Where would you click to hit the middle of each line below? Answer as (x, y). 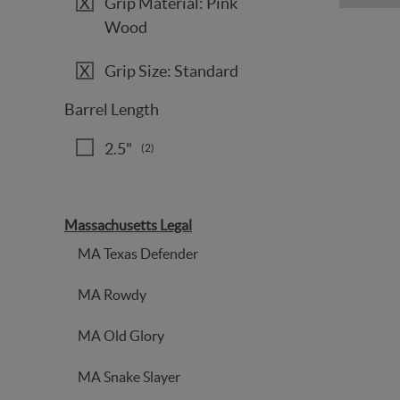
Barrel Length (112, 109)
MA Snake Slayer (129, 376)
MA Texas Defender (138, 253)
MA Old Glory (121, 335)
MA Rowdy (112, 294)
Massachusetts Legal (128, 225)
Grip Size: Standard (171, 71)
